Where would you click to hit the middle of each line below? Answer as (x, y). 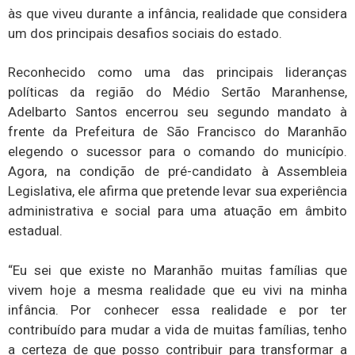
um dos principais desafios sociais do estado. (145, 34)
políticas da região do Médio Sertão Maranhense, (177, 92)
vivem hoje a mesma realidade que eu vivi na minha (177, 290)
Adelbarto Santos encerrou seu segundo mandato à (177, 112)
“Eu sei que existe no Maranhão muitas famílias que (177, 270)
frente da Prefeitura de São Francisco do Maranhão (177, 132)
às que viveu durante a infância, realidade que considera (177, 14)
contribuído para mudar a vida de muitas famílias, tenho (177, 329)
